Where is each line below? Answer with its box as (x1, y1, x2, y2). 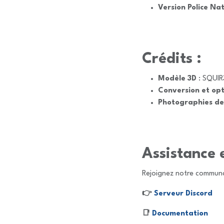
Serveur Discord (154, 190, 212, 197)
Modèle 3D (158, 75, 196, 82)
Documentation (152, 210, 208, 217)
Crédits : (142, 52, 201, 66)
